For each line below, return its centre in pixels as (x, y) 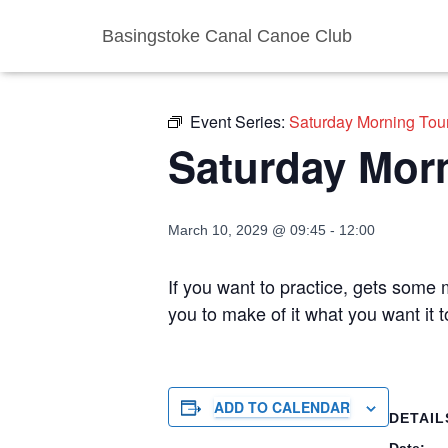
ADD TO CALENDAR (282, 407)
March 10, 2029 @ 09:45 (247, 230)
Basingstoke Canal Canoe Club (227, 36)
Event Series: (239, 121)
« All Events (213, 52)
